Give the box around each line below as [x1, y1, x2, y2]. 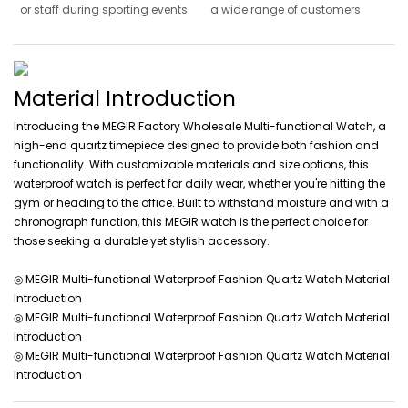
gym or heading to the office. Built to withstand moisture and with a [14, 195, 389, 211]
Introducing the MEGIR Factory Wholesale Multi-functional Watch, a [14, 118, 386, 135]
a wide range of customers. [209, 2, 363, 18]
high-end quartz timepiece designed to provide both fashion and [14, 138, 379, 154]
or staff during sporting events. [19, 2, 190, 18]
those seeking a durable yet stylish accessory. [14, 233, 270, 250]
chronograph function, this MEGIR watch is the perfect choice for [14, 214, 368, 230]
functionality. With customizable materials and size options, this [14, 157, 369, 173]
